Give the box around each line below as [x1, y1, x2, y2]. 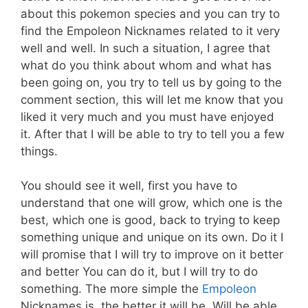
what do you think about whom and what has [21, 58, 272, 72]
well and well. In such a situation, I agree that [21, 41, 270, 55]
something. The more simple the [21, 282, 202, 296]
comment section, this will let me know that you [21, 92, 283, 107]
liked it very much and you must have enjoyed [21, 109, 274, 124]
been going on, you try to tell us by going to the [21, 75, 282, 89]
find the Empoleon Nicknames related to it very [21, 23, 280, 38]
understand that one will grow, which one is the [21, 196, 283, 210]
